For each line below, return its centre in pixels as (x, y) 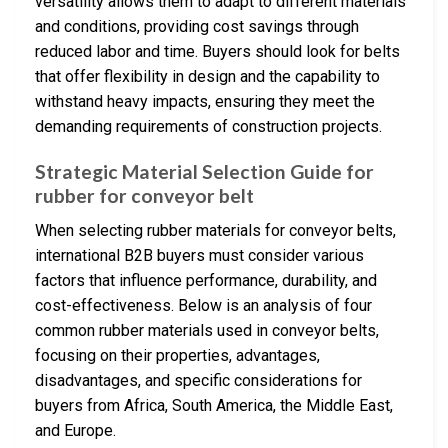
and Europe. (75, 430)
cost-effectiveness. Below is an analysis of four (203, 305)
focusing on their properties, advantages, (177, 355)
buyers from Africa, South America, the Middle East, (214, 405)
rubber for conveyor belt (144, 196)
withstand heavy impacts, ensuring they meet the (205, 102)
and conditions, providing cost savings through (197, 27)
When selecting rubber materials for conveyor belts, (215, 230)
